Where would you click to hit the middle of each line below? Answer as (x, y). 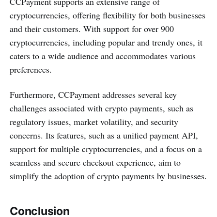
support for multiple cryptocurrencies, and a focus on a (106, 149)
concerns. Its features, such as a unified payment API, (104, 135)
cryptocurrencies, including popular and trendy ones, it (106, 42)
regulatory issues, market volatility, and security (94, 122)
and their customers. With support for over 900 (92, 29)
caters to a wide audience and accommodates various (103, 56)
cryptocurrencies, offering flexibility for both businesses (108, 15)
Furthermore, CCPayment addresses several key (93, 95)
